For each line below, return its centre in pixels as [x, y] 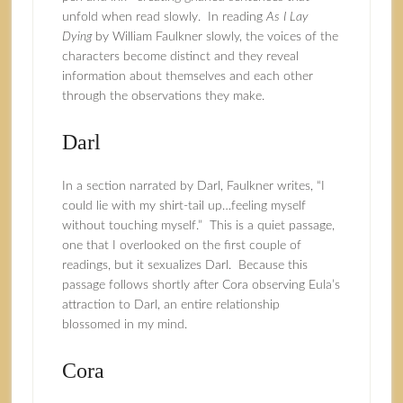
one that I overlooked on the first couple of [181, 246]
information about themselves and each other [187, 76]
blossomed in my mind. [124, 325]
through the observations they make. [163, 96]
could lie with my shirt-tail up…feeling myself [184, 206]
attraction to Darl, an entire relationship [170, 305]
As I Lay [287, 17]
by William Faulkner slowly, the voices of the [215, 37]
